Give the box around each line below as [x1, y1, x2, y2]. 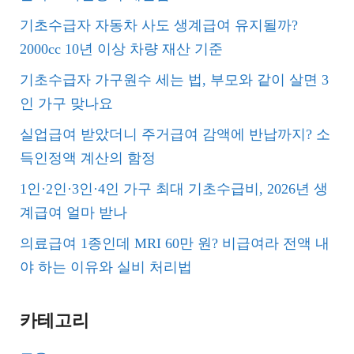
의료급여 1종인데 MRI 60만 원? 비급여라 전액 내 [20, 235, 330, 251]
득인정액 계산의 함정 [20, 150, 156, 166]
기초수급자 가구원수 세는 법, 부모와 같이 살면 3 [20, 72, 329, 88]
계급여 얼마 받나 [20, 205, 127, 220]
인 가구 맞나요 [20, 96, 113, 111]
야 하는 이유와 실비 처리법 [20, 259, 192, 275]
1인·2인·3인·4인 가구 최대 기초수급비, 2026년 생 [20, 181, 328, 197]
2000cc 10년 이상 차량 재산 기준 [20, 41, 223, 57]
